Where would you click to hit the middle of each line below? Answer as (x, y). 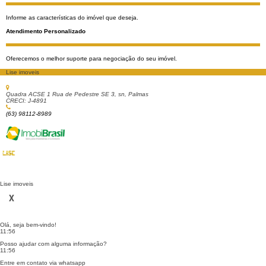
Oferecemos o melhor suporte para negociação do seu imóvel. (91, 58)
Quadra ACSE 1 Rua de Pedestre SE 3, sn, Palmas (77, 94)
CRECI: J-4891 (26, 101)
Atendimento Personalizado (46, 31)
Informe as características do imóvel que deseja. (72, 18)
